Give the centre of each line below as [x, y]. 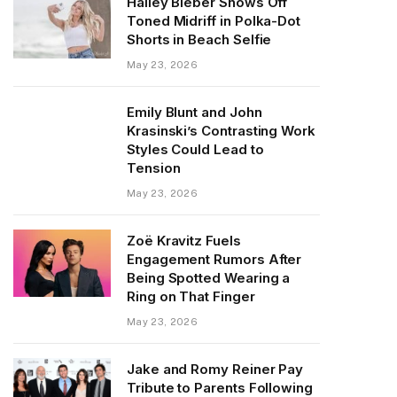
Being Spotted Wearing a [209, 278]
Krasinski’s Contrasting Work [221, 131]
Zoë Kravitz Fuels [184, 241]
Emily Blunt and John [195, 112]
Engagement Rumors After [214, 259]
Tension [154, 168]
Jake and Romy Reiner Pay [215, 369]
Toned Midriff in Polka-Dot [214, 21]
